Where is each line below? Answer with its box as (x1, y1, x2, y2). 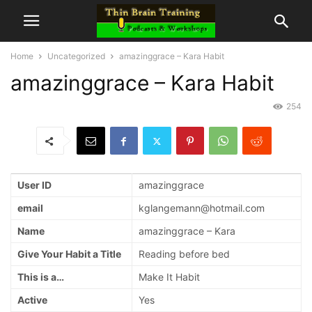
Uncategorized (47, 51, 105, 61)
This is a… (17, 271, 64, 283)
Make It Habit (139, 271, 200, 283)
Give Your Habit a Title (17, 248, 121, 260)
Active (17, 294, 47, 306)
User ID (17, 179, 52, 192)
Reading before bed (139, 248, 230, 260)
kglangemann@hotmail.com (139, 202, 265, 214)
